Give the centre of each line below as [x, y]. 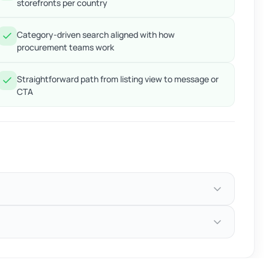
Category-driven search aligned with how [96, 35]
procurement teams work [66, 47]
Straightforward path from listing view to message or [118, 79]
